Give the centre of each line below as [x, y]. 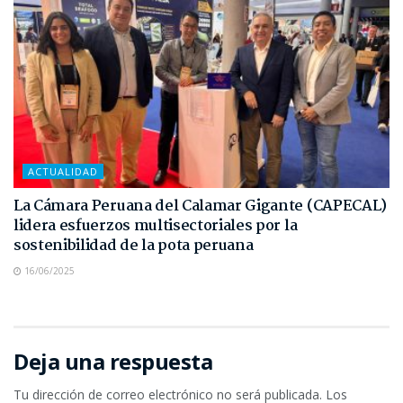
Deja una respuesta [113, 361]
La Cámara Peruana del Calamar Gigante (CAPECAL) [200, 206]
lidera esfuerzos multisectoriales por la [156, 226]
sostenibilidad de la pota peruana [134, 246]
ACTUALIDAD [63, 171]
